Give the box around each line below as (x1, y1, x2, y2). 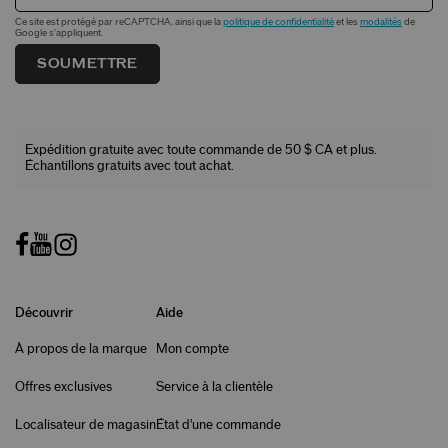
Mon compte (156, 341, 229, 356)
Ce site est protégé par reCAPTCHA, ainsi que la (15, 16, 223, 27)
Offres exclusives (15, 379, 112, 394)
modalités (360, 16, 402, 27)
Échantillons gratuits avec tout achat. (25, 158, 234, 173)
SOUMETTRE (37, 56, 138, 71)
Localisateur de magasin (15, 417, 156, 432)
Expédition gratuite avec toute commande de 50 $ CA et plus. (25, 142, 377, 157)
